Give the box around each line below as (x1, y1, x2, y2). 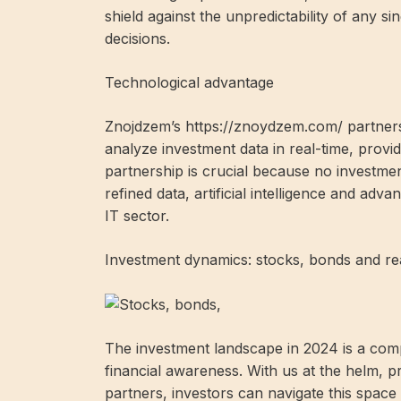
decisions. (105, 29, 170, 47)
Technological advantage (105, 73, 274, 91)
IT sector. (105, 206, 169, 225)
